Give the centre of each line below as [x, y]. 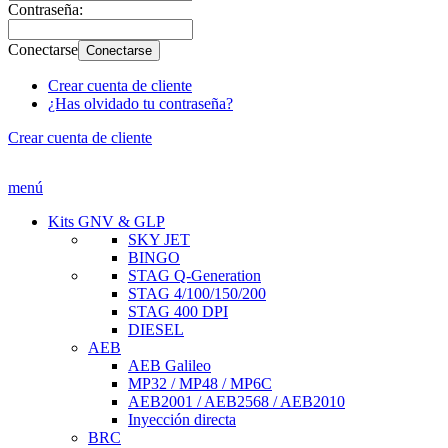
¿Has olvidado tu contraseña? [140, 103]
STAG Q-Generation [194, 275]
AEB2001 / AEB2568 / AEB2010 [236, 401]
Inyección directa [182, 419]
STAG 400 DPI [178, 311]
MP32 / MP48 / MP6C [200, 383]
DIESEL [156, 329]
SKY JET [159, 239]
